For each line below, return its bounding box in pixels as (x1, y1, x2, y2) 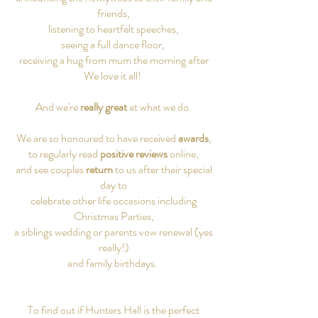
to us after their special (114, 161, 212, 177)
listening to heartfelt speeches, (48, 21, 179, 37)
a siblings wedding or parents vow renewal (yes (14, 224, 213, 240)
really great (80, 99, 127, 115)
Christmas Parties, (73, 208, 154, 224)
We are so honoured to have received (16, 130, 178, 146)
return (85, 161, 115, 177)
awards (177, 130, 209, 146)
